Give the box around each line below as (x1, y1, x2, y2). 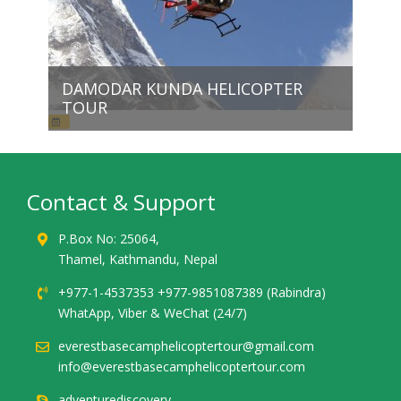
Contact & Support (27, 187, 216, 217)
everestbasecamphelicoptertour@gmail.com (58, 337, 314, 354)
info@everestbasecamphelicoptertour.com (58, 358, 305, 375)
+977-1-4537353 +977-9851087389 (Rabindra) (58, 284, 326, 301)
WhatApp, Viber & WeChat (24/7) (58, 304, 247, 321)
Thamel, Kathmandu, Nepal (58, 251, 218, 268)
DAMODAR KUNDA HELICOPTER (62, 78, 303, 99)
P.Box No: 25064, (58, 230, 159, 247)
